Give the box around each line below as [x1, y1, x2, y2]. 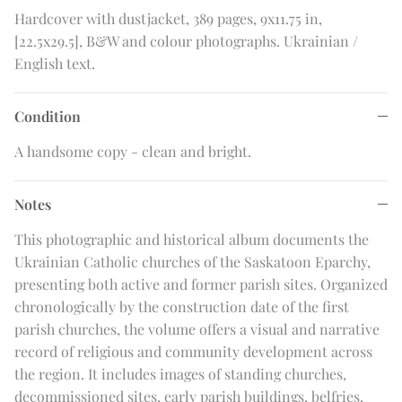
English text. [14, 54, 95, 74]
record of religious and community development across [14, 342, 372, 362]
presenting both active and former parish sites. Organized [14, 275, 388, 294]
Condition [14, 107, 81, 127]
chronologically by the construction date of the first [14, 297, 349, 317]
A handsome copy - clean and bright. [14, 142, 251, 162]
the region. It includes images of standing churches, [14, 364, 346, 384]
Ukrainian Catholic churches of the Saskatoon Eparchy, [14, 252, 371, 272]
